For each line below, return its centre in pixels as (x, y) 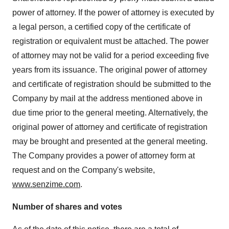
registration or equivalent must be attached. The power (110, 41)
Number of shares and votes (67, 207)
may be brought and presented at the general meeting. (110, 141)
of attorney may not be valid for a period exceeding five (111, 55)
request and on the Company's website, (84, 170)
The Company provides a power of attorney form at (104, 156)
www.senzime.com (46, 184)
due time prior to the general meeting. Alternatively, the (110, 113)
